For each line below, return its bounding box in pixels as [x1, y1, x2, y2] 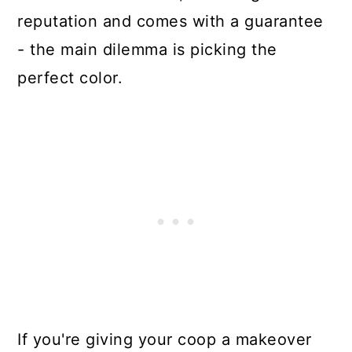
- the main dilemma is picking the [17, 39, 277, 59]
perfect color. [17, 68, 123, 87]
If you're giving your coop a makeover [17, 329, 312, 349]
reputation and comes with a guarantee [17, 11, 324, 31]
